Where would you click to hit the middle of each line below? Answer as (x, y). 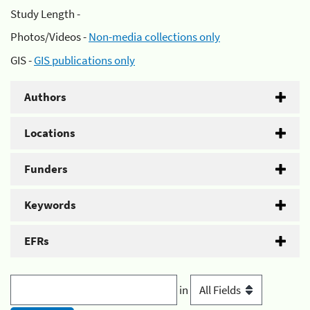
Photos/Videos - (49, 37)
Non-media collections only (154, 37)
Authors (45, 97)
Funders (46, 168)
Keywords (50, 204)
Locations (50, 133)
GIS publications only (84, 60)
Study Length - (45, 13)
